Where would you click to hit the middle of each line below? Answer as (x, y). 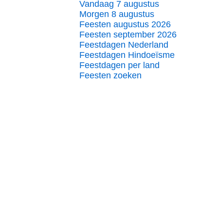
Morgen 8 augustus (117, 14)
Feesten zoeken (110, 75)
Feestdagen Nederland (124, 45)
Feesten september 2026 (128, 35)
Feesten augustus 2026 (125, 24)
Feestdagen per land (119, 65)
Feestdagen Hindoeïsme (127, 55)
